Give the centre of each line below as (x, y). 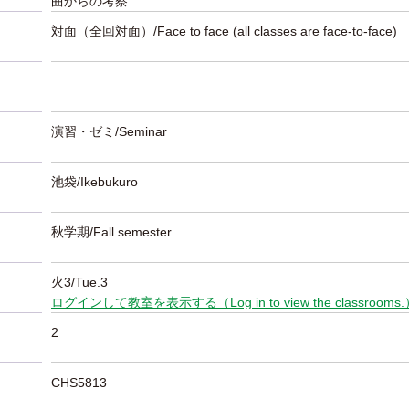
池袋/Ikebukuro (94, 182)
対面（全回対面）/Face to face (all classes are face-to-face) (224, 31)
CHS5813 (79, 383)
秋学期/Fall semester (111, 232)
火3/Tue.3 (79, 282)
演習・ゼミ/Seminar (109, 131)
